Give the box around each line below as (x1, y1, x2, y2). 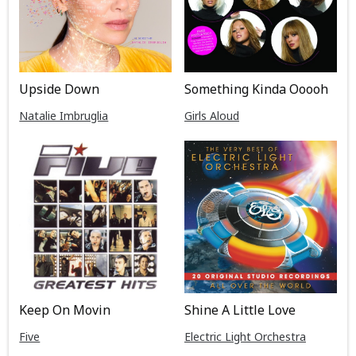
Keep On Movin (19, 300, 111, 319)
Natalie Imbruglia (19, 107, 109, 123)
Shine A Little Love (184, 300, 296, 319)
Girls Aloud (184, 108, 239, 124)
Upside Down (19, 79, 100, 98)
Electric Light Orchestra (184, 328, 306, 344)
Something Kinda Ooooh (184, 80, 328, 99)
